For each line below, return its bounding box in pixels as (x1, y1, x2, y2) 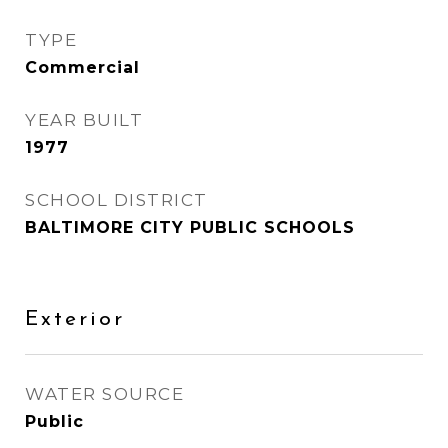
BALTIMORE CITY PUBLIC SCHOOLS (25, 218, 355, 237)
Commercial (25, 58, 140, 77)
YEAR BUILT (25, 110, 143, 130)
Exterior (25, 309, 125, 330)
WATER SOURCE (25, 384, 184, 404)
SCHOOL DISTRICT (25, 190, 208, 210)
